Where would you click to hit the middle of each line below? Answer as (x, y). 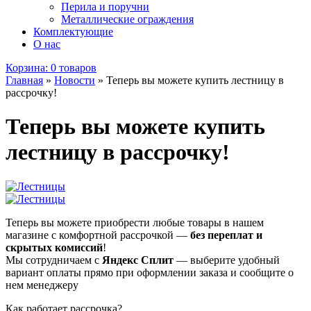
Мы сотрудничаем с (54, 260)
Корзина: (27, 68)
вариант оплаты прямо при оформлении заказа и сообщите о (150, 272)
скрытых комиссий (54, 247)
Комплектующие (73, 32)
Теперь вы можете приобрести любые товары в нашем (135, 222)
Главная (24, 80)
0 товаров (74, 68)
